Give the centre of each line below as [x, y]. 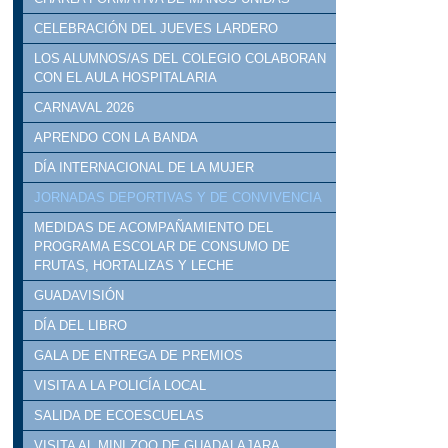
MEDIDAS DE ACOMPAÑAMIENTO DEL [154, 228]
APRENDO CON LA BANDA [116, 138]
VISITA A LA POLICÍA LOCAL [120, 386]
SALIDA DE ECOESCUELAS [119, 416]
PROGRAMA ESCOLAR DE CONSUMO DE [162, 247]
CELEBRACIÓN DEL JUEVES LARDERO [156, 29]
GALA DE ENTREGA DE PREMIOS [139, 356]
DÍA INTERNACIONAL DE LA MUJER [144, 168]
